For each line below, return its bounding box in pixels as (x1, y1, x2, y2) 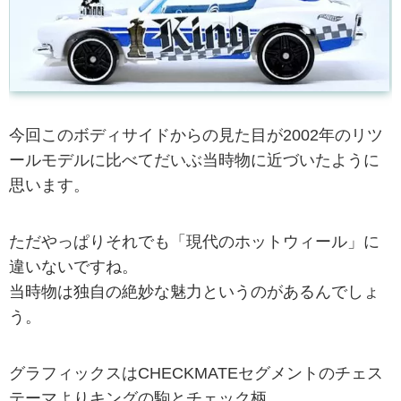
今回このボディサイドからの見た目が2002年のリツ (9, 125, 383, 144)
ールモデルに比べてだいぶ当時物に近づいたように (9, 150, 380, 169)
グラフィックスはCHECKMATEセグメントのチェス (9, 364, 383, 383)
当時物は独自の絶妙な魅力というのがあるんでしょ (9, 282, 380, 301)
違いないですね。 (9, 257, 138, 276)
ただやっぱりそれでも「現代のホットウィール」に (9, 232, 380, 251)
